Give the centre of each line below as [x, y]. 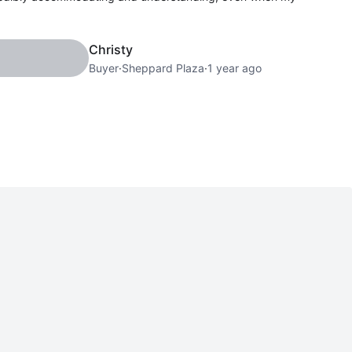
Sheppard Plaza [163, 68]
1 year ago [234, 68]
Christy [110, 49]
